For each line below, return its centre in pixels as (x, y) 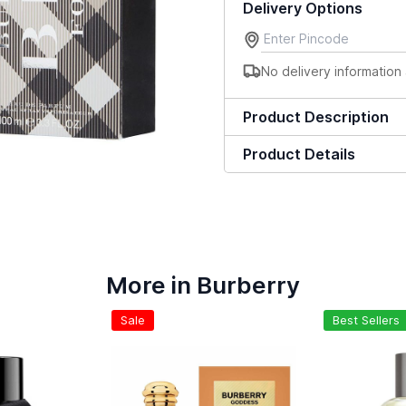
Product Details (300, 154)
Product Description (316, 117)
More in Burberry (203, 285)
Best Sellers (366, 319)
